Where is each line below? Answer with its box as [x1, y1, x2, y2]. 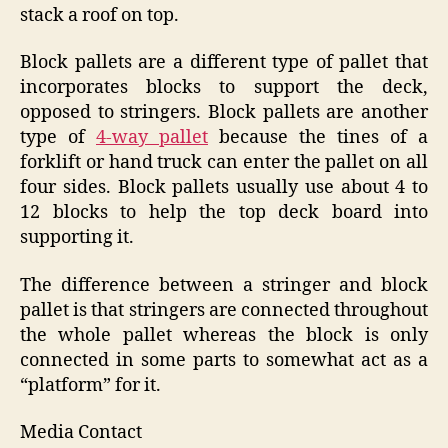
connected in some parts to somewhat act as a [20, 348, 428, 372]
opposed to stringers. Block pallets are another [20, 101, 428, 125]
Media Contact [20, 421, 142, 445]
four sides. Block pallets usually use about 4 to [20, 176, 428, 200]
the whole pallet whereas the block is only [20, 323, 428, 347]
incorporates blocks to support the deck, [20, 76, 428, 100]
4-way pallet [96, 126, 208, 150]
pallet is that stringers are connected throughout [20, 298, 428, 322]
